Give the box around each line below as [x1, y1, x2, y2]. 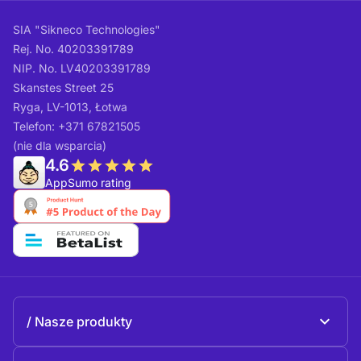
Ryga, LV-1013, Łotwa [13, 100, 127, 114]
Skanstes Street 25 [13, 81, 114, 94]
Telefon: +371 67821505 [13, 119, 140, 133]
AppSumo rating [45, 176, 131, 189]
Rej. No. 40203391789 [13, 42, 134, 56]
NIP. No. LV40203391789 [13, 61, 151, 75]
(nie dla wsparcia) [13, 139, 106, 152]
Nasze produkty [35, 313, 132, 330]
